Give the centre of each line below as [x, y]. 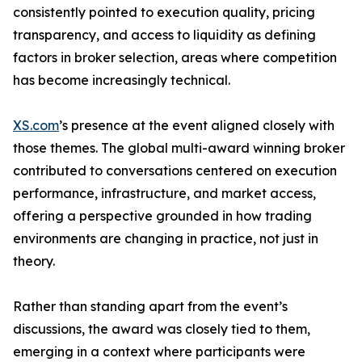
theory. [34, 261]
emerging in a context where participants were [159, 351]
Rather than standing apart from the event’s [150, 306]
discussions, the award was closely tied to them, [162, 329]
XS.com [36, 125]
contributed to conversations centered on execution [175, 170]
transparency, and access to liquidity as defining [164, 35]
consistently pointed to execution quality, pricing [164, 12]
